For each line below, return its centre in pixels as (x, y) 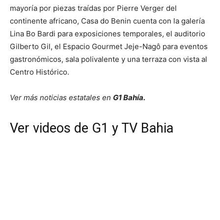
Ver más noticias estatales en (61, 98)
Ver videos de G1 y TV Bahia (92, 128)
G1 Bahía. (129, 98)
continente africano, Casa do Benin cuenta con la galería (107, 21)
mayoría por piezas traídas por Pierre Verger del (93, 8)
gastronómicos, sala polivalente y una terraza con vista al (109, 59)
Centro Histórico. (40, 72)
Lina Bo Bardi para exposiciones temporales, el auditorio (108, 34)
